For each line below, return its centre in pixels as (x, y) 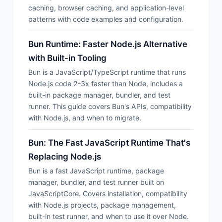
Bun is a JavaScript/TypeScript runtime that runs (107, 72)
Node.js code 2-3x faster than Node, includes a (106, 84)
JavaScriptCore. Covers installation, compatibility (108, 194)
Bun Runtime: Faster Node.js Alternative (108, 44)
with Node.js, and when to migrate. (85, 118)
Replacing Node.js (65, 157)
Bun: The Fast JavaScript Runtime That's (109, 143)
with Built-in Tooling (67, 58)
